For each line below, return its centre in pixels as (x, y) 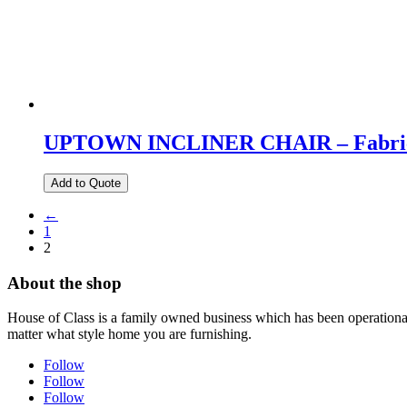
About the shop (65, 283)
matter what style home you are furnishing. (129, 334)
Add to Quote (86, 183)
